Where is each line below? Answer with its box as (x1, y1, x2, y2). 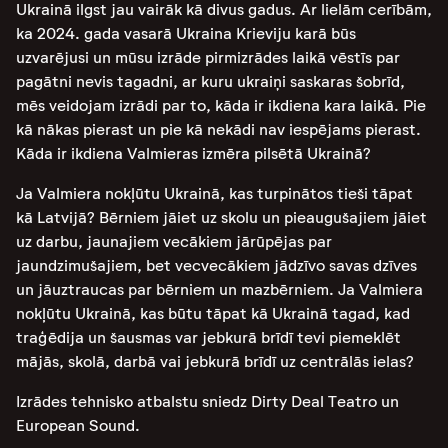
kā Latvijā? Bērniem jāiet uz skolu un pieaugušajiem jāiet (16, 208, 427, 227)
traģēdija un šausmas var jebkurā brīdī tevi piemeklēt (16, 328, 401, 347)
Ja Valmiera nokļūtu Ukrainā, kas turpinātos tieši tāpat (16, 184, 413, 203)
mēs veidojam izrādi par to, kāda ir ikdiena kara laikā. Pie (16, 96, 426, 115)
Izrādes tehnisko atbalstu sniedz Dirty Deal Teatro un (16, 392, 399, 411)
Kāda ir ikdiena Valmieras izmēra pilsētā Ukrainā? (16, 144, 371, 163)
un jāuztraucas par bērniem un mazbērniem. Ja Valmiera (16, 280, 423, 299)
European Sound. (16, 416, 140, 435)
